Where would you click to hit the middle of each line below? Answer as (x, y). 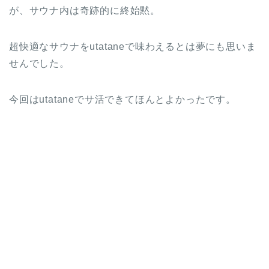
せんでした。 (39, 63)
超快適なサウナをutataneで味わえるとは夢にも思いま (133, 46)
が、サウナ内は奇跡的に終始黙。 (85, 10)
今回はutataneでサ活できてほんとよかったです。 (122, 99)
